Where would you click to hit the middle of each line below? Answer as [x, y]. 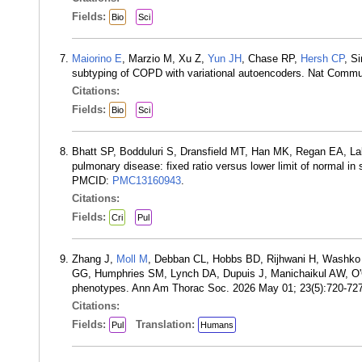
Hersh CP [322, 59]
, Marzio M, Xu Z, [165, 59]
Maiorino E [97, 59]
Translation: [167, 324]
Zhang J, [94, 259]
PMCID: [92, 181]
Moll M [132, 259]
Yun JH [225, 59]
